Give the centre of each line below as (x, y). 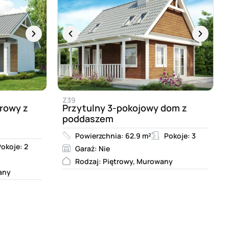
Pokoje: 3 (180, 135)
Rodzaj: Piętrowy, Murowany (124, 161)
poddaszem (88, 118)
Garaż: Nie (93, 148)
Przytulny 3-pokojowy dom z (125, 108)
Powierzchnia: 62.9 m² (113, 135)
